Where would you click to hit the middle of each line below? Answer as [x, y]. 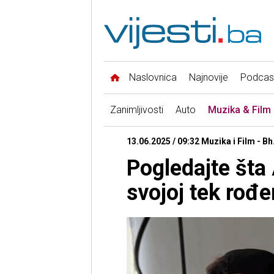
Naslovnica [153, 78]
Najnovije [208, 78]
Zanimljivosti [136, 110]
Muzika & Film [239, 110]
